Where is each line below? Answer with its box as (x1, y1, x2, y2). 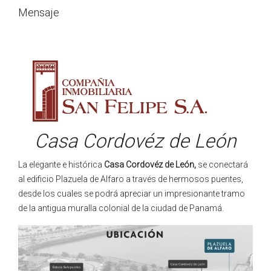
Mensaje (18, 6, 59, 19)
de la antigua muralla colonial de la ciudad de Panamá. (18, 203, 224, 213)
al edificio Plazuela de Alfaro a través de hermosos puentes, (18, 174, 243, 184)
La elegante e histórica (18, 160, 104, 169)
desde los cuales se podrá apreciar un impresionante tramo (18, 189, 245, 198)
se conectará (196, 160, 248, 169)
